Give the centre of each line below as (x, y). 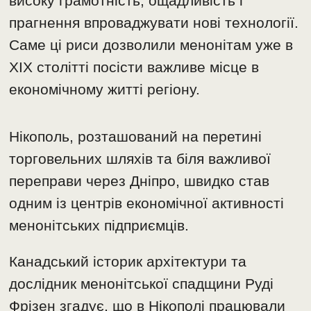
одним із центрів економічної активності (147, 203)
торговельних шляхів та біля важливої (140, 158)
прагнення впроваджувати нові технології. (154, 22)
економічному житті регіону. (105, 89)
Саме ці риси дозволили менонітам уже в (151, 44)
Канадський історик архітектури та (128, 261)
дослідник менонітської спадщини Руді (142, 283)
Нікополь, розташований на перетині (136, 136)
